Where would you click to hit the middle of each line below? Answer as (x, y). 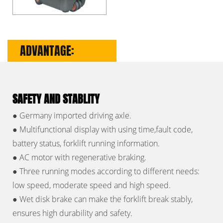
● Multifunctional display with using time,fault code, (103, 130)
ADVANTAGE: (47, 51)
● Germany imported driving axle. (72, 116)
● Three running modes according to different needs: (106, 171)
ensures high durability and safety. (72, 213)
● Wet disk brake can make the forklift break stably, (103, 199)
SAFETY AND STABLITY (56, 99)
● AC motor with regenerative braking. (79, 158)
